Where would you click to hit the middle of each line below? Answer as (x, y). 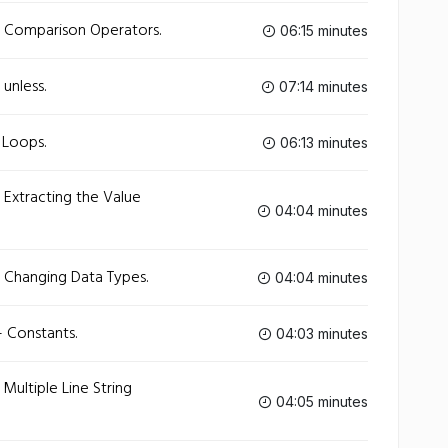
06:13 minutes (322, 142)
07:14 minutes (321, 86)
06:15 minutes (322, 30)
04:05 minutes (320, 401)
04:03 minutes (320, 333)
